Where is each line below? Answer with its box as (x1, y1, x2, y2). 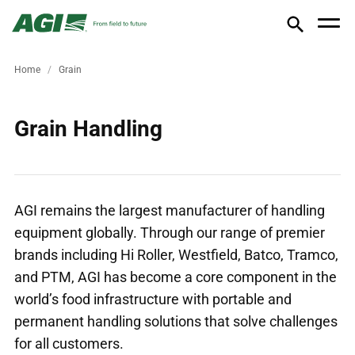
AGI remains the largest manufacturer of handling (14, 201, 325, 219)
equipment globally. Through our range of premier (14, 223, 325, 241)
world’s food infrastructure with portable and (14, 290, 292, 307)
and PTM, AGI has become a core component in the (14, 268, 337, 285)
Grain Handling (14, 115, 162, 142)
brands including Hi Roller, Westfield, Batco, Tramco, (14, 246, 338, 263)
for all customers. (14, 334, 124, 352)
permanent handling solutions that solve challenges (14, 312, 338, 330)
